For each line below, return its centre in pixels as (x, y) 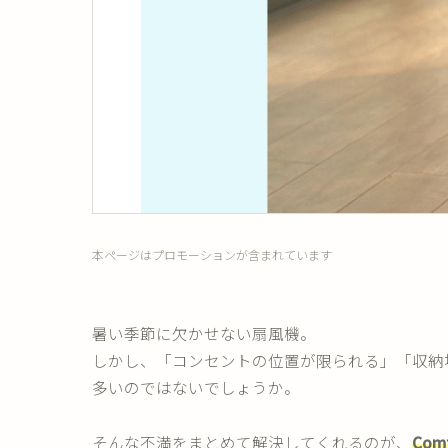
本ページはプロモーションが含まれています (212, 254)
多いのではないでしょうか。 (196, 387)
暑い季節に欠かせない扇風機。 (204, 333)
